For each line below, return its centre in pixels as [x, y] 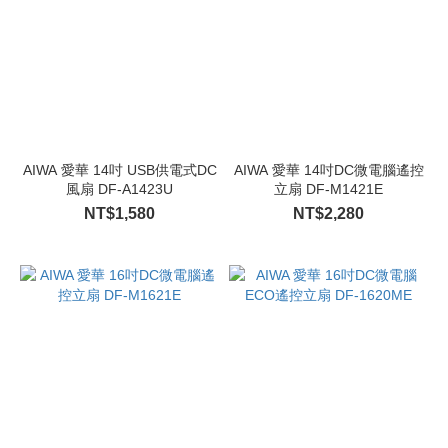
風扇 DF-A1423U [119, 189]
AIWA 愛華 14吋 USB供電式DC [119, 170]
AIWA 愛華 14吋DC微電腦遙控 [328, 170]
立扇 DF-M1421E [328, 189]
